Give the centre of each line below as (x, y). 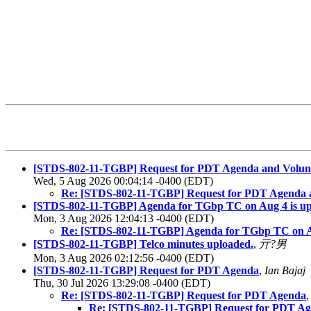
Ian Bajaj (285, 271)
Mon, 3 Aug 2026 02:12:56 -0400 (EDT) (124, 258)
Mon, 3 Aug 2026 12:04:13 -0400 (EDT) (124, 219)
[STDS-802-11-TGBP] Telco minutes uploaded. (143, 244)
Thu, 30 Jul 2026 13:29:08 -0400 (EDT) (122, 283)
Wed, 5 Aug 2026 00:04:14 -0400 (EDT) (123, 181)
